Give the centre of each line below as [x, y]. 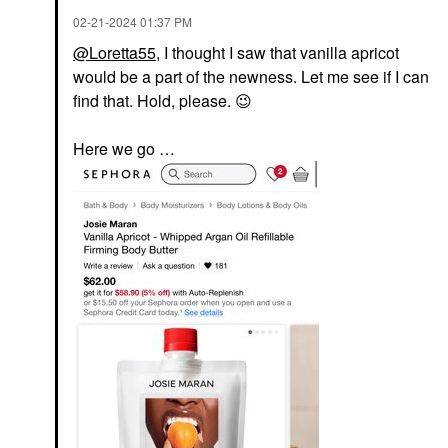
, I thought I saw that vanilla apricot [277, 52]
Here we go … [124, 148]
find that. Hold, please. [154, 100]
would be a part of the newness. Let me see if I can [251, 76]
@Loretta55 [114, 52]
